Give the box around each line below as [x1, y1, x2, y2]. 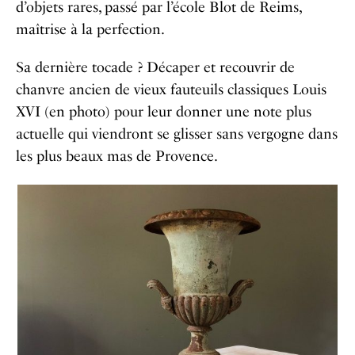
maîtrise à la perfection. [16, 21, 165, 39]
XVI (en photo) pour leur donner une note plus [16, 103, 311, 121]
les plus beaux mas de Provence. [16, 147, 218, 166]
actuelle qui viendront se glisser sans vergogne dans [16, 125, 338, 143]
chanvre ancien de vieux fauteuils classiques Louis [16, 81, 326, 99]
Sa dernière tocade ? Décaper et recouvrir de [16, 59, 295, 77]
